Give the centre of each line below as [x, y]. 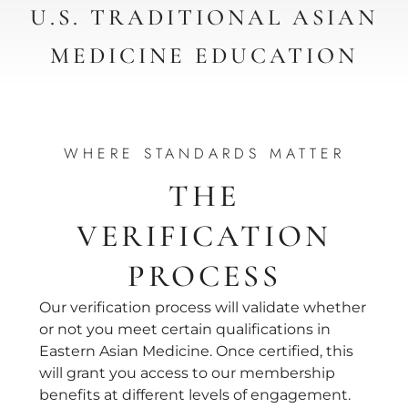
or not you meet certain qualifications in [184, 329]
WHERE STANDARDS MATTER [204, 154]
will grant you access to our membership [187, 372]
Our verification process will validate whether [202, 307]
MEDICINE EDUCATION [204, 55]
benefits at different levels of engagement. [194, 394]
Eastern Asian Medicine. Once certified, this [196, 351]
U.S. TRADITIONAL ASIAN [204, 17]
